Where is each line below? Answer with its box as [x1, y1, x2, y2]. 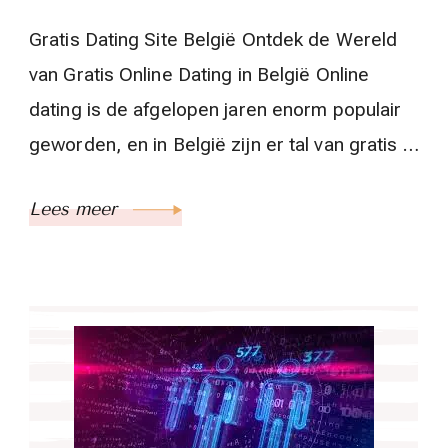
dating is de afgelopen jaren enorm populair [29, 97, 402, 121]
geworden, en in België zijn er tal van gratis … [29, 132, 419, 156]
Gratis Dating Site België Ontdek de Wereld [29, 27, 398, 51]
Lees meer [29, 197, 123, 220]
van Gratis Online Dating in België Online [29, 62, 370, 86]
